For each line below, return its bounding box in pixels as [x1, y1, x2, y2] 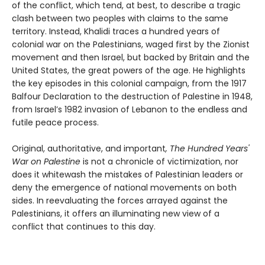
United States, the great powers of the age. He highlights [12, 64, 245, 77]
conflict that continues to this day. [12, 221, 156, 233]
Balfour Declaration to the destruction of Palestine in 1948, [12, 91, 253, 103]
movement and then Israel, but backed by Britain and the [12, 51, 250, 64]
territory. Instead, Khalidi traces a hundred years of [12, 25, 220, 38]
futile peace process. [12, 117, 99, 129]
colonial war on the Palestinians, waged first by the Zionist [12, 38, 250, 51]
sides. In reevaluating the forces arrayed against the [12, 195, 228, 207]
